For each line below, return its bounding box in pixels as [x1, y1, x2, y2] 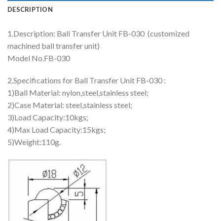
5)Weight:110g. [7, 137, 61, 147]
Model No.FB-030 [7, 53, 70, 63]
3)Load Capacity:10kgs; [7, 112, 88, 122]
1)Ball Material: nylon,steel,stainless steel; [7, 88, 148, 98]
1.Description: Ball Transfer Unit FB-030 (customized [7, 28, 189, 38]
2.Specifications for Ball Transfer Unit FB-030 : [7, 75, 166, 85]
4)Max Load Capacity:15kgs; [7, 125, 106, 135]
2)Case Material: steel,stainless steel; [7, 100, 132, 110]
